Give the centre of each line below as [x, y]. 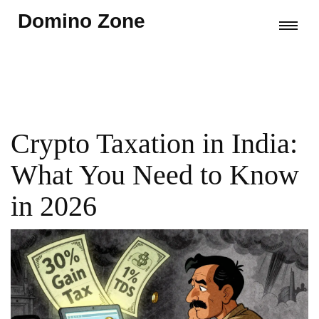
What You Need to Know [155, 175]
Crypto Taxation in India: [154, 143]
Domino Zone [82, 21]
